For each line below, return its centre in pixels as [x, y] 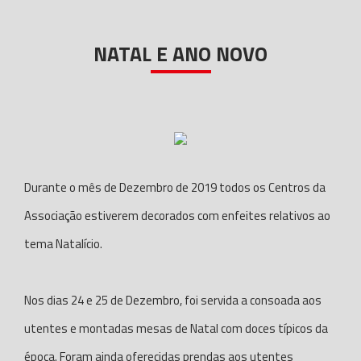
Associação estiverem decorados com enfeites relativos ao [177, 216]
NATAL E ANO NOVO [180, 54]
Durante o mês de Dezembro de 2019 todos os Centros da [175, 187]
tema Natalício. [63, 244]
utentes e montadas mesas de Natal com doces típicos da [176, 328]
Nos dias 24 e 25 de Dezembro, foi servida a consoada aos [173, 300]
